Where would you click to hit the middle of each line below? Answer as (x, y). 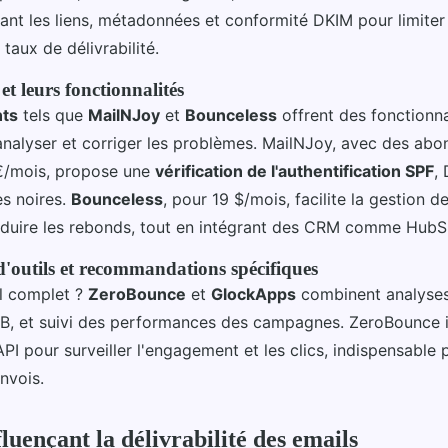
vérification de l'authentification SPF (294, 171)
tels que (53, 115)
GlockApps (253, 294)
